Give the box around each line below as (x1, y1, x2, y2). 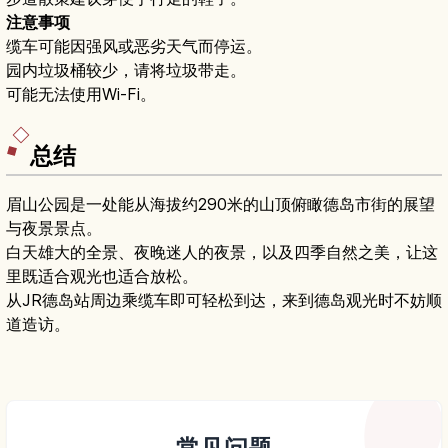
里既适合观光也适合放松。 (6, 265, 198, 286)
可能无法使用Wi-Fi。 (6, 84, 156, 105)
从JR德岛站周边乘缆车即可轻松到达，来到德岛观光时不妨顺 (6, 289, 442, 310)
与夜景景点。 (6, 217, 102, 238)
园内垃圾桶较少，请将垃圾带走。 (6, 60, 246, 81)
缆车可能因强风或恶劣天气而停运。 (6, 36, 262, 57)
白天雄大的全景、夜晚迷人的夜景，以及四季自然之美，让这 (6, 241, 438, 262)
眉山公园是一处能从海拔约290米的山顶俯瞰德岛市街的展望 (6, 193, 435, 214)
